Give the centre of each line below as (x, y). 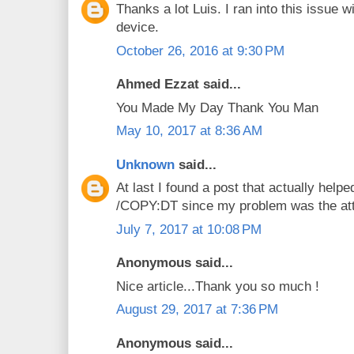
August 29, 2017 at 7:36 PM (197, 310)
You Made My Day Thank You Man (217, 107)
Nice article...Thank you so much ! (218, 286)
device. (137, 28)
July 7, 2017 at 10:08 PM (189, 229)
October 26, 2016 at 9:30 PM (200, 51)
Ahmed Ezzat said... (179, 85)
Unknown (145, 164)
